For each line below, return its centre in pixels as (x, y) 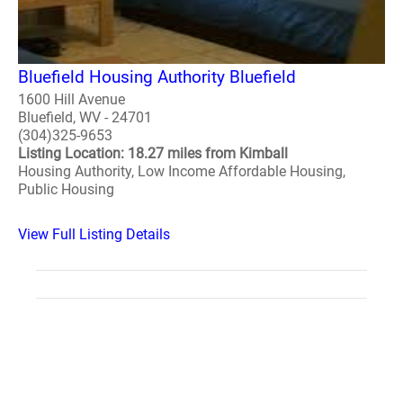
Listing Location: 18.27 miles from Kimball (153, 154)
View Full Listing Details (94, 235)
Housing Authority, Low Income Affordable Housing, (182, 172)
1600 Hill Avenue (72, 100)
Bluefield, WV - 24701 (85, 118)
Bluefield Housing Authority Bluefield (157, 77)
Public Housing (66, 190)
